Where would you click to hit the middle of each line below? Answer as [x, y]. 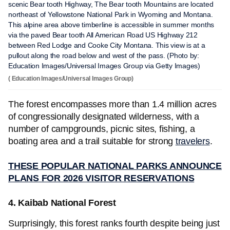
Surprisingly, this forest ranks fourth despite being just [114, 223]
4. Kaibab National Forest [62, 203]
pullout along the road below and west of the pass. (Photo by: [104, 55]
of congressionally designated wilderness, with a [104, 117]
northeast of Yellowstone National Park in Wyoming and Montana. [111, 14]
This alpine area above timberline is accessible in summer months [111, 25]
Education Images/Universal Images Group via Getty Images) [104, 66]
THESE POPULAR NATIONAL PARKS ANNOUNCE [115, 166]
